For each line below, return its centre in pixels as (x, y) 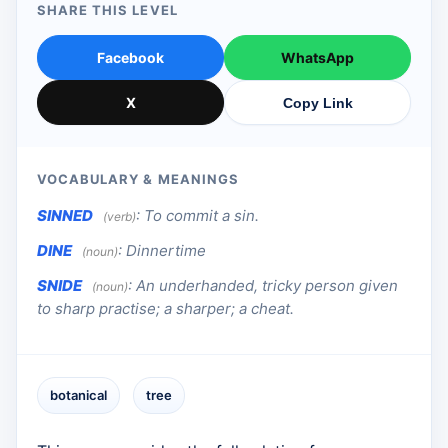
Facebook (130, 58)
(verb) (119, 217)
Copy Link (317, 102)
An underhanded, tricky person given (267, 286)
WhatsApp (317, 58)
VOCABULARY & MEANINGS (138, 179)
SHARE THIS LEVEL (107, 10)
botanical (78, 395)
